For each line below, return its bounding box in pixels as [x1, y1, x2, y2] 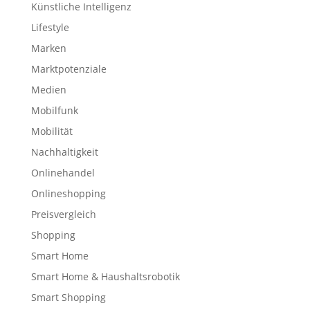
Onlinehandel [30, 165, 95, 179]
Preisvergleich [30, 207, 96, 221]
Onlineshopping [30, 186, 106, 200]
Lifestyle [30, 20, 69, 34]
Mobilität [30, 124, 73, 138]
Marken [30, 41, 66, 55]
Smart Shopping [30, 290, 106, 304]
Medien [30, 82, 66, 96]
